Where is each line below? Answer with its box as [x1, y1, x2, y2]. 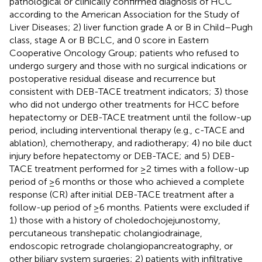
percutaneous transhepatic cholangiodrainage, [9, 227, 202, 239]
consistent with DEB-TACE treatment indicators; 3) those [9, 85, 249, 97]
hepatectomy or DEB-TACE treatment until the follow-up [9, 111, 251, 123]
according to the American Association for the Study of [9, 8, 239, 20]
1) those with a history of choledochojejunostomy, [9, 214, 220, 226]
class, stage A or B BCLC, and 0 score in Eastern [9, 34, 209, 46]
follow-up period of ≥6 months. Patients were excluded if [9, 201, 249, 213]
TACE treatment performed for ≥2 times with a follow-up [9, 163, 249, 174]
